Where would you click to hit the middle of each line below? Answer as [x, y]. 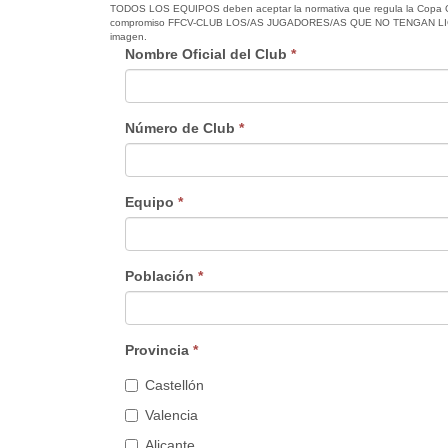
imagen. [128, 36]
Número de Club [181, 128]
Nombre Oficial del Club [207, 54]
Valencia [171, 415]
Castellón [174, 385]
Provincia [158, 350]
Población [161, 276]
